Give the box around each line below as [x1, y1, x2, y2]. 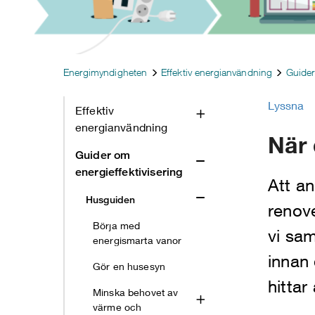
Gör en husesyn [93, 259, 165, 272]
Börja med [93, 219, 141, 231]
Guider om [75, 148, 131, 162]
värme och [93, 300, 142, 313]
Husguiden [86, 193, 136, 205]
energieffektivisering [75, 165, 183, 179]
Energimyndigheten [63, 65, 148, 78]
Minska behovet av [93, 285, 179, 298]
